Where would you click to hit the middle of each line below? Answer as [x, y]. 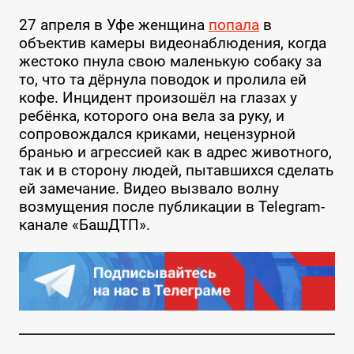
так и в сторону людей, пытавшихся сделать [176, 170]
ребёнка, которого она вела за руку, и [151, 115]
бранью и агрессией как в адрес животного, [175, 152]
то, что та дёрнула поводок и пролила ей [162, 79]
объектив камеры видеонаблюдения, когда [172, 43]
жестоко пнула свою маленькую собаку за [170, 61]
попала [233, 24]
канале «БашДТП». [84, 224]
